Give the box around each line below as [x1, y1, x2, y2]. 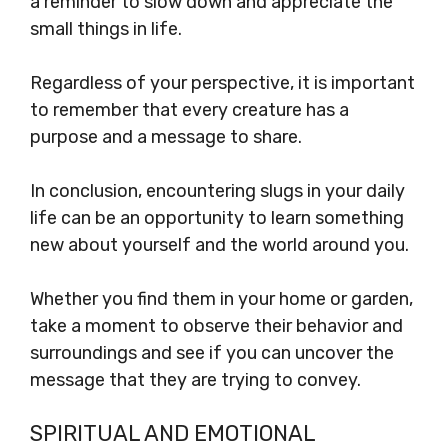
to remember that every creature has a [30, 98, 349, 121]
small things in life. [30, 17, 182, 40]
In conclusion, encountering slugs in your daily [30, 179, 405, 202]
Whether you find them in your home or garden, [30, 287, 413, 310]
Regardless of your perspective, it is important [30, 71, 415, 94]
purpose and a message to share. [30, 125, 302, 148]
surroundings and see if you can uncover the [30, 341, 394, 364]
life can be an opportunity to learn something [30, 206, 404, 229]
